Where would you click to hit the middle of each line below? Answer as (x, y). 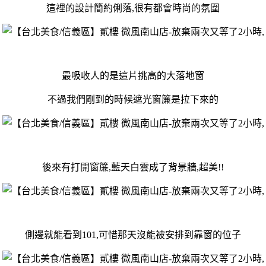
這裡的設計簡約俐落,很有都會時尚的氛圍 (133, 8)
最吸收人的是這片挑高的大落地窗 (133, 75)
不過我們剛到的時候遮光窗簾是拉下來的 (133, 99)
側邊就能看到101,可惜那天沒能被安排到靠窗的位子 (133, 235)
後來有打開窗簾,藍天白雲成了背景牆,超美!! (133, 167)
